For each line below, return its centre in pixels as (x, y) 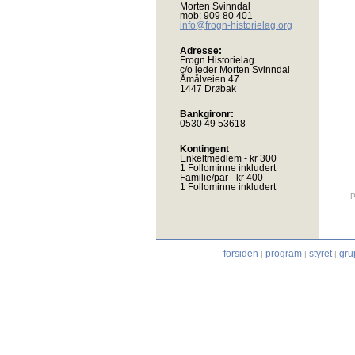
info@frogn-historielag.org (236, 25)
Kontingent (204, 149)
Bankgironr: (207, 114)
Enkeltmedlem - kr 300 (228, 158)
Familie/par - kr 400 (221, 177)
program (283, 254)
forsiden (240, 254)
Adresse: (201, 51)
